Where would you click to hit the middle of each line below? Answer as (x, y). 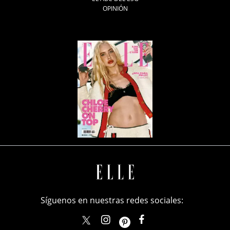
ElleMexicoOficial (186, 219)
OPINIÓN (115, 9)
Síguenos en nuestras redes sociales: (112, 200)
